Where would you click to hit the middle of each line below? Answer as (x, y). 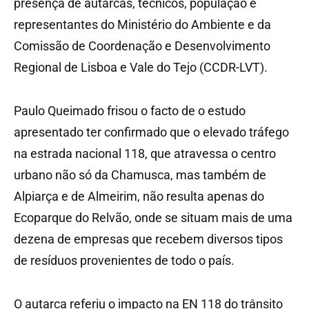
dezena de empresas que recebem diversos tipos (148, 239)
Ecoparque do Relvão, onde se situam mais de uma (153, 217)
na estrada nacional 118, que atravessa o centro (145, 153)
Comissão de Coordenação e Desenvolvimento (142, 46)
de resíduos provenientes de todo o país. (124, 260)
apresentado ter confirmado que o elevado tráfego (151, 132)
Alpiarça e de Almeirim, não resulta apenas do (139, 196)
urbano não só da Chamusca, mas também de (140, 175)
